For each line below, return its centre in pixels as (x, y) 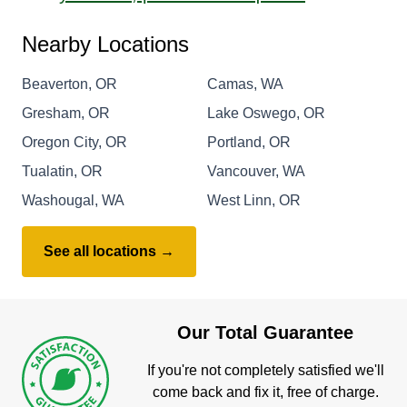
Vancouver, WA (256, 171)
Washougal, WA (73, 200)
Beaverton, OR (69, 84)
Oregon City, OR (74, 142)
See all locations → (109, 251)
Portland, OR (249, 142)
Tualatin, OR (62, 171)
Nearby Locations (105, 44)
